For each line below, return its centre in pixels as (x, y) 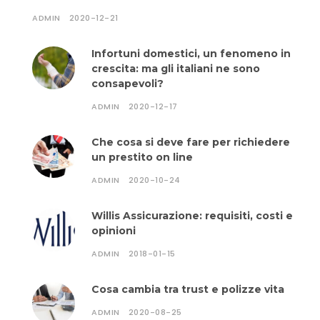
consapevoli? (127, 84)
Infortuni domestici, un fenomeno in (191, 54)
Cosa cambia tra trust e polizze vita (188, 289)
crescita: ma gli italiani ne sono (176, 69)
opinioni (114, 231)
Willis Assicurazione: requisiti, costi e (192, 216)
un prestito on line (142, 157)
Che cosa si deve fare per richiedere (191, 142)
